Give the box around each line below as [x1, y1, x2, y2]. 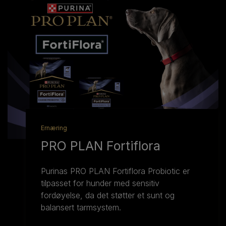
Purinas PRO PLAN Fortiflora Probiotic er [41, 165, 190, 176]
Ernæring [41, 124, 68, 132]
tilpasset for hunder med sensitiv [41, 178, 160, 188]
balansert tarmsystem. [41, 202, 122, 212]
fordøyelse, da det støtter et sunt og [41, 190, 175, 200]
